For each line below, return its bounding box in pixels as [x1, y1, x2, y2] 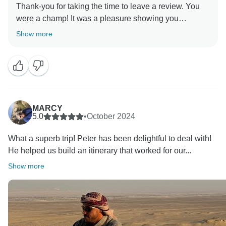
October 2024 [87, 112, 135, 121]
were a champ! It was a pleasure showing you [16, 14, 179, 23]
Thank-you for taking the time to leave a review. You [16, 2, 200, 11]
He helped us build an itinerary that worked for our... [8, 146, 191, 155]
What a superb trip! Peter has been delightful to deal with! [8, 134, 211, 143]
